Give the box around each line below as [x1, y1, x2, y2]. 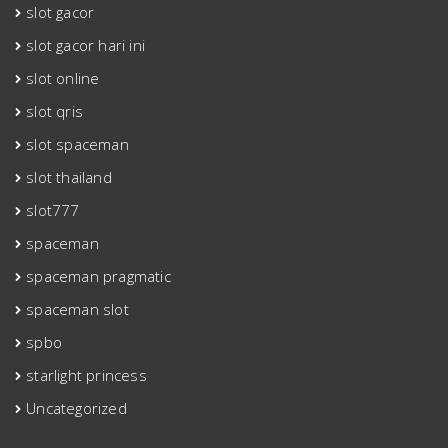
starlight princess [26, 365, 147, 385]
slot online [26, 68, 100, 88]
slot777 [26, 200, 80, 220]
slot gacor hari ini [26, 35, 146, 55]
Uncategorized [26, 398, 127, 418]
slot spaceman [26, 134, 129, 154]
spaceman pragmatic [26, 266, 171, 286]
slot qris [26, 101, 84, 121]
